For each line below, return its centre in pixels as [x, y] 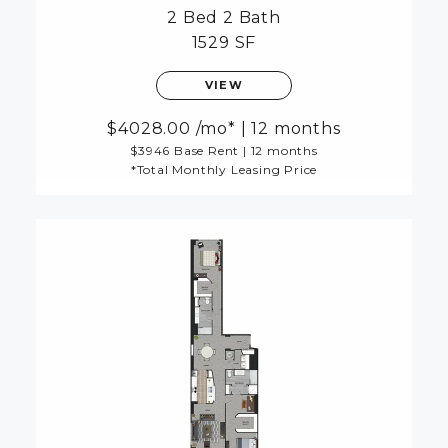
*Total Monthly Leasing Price [224, 170]
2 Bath [252, 18]
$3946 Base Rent [185, 151]
